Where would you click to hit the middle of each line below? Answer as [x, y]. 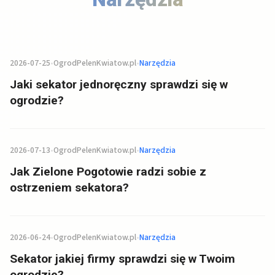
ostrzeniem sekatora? [69, 188]
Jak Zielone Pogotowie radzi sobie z [108, 172]
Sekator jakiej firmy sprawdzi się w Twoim [122, 259]
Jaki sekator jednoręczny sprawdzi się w [119, 85]
